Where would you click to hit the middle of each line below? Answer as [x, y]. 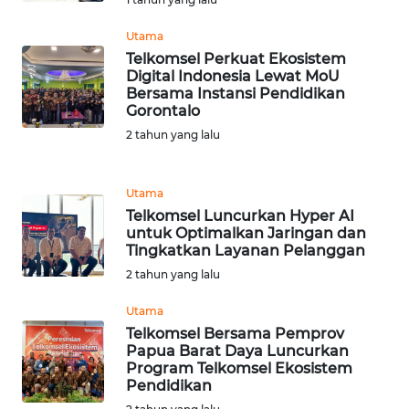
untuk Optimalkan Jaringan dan [246, 234]
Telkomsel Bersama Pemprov [235, 334]
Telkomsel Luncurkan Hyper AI [240, 216]
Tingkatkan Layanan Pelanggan [246, 251]
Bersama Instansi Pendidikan [236, 94]
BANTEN [59, 55]
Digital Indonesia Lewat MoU [233, 77]
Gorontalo [163, 111]
